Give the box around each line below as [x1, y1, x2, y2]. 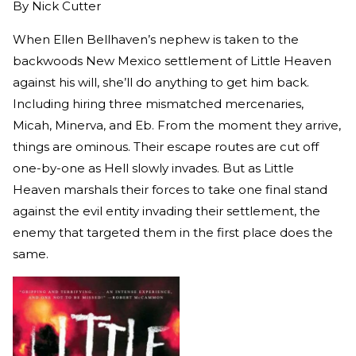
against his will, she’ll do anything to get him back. [13, 74, 309, 90]
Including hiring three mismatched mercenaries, [13, 95, 304, 111]
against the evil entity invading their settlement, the [13, 203, 320, 219]
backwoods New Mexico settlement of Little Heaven [13, 52, 331, 68]
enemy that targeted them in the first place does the [13, 224, 333, 240]
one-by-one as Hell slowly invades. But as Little [13, 160, 294, 176]
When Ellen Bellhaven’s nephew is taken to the [13, 31, 299, 47]
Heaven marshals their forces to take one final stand [13, 181, 327, 197]
